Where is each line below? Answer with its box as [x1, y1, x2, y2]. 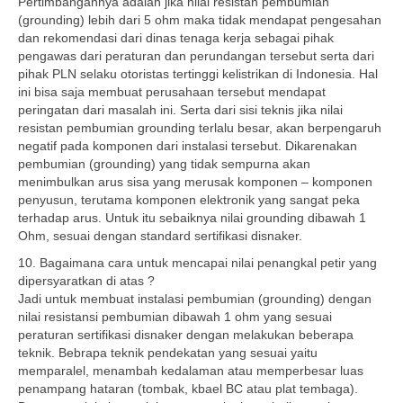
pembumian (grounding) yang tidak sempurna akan [18, 157, 310, 171]
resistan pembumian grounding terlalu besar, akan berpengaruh [18, 121, 381, 135]
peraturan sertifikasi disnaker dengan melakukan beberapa [18, 327, 354, 342]
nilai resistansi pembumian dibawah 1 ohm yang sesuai [18, 309, 332, 324]
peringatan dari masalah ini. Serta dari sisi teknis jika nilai [18, 103, 343, 117]
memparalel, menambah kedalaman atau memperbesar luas [18, 363, 363, 378]
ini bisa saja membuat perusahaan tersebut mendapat [18, 85, 326, 99]
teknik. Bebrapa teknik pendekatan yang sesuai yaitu [18, 345, 318, 360]
